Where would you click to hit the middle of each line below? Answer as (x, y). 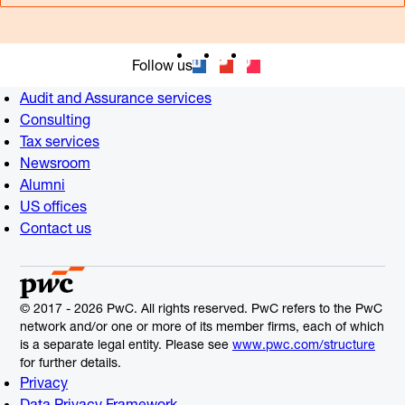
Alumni (42, 185)
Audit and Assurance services (116, 98)
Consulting (55, 120)
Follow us (162, 66)
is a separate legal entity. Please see (126, 344)
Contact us (56, 228)
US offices (53, 207)
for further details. (71, 363)
